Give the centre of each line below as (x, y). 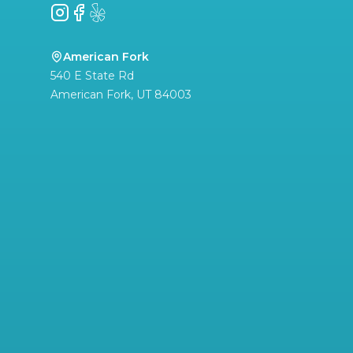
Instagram (81, 11)
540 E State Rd (92, 75)
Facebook (97, 11)
